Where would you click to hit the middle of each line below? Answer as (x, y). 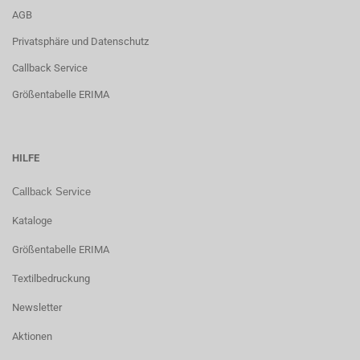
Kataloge (32, 221)
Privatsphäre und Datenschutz (80, 41)
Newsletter (37, 307)
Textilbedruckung (51, 278)
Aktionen (32, 336)
